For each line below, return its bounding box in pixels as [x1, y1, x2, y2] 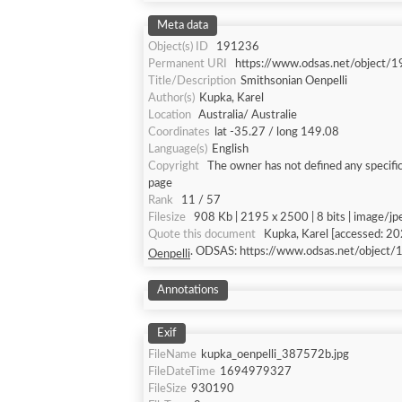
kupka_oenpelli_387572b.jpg [201, 349, 349, 361]
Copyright [148, 161, 199, 172]
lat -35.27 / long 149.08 [214, 127, 339, 138]
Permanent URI [148, 58, 227, 70]
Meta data [157, 20, 208, 31]
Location [148, 109, 191, 121]
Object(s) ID [148, 41, 208, 53]
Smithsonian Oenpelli [240, 75, 347, 87]
